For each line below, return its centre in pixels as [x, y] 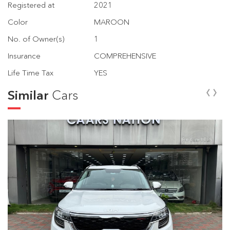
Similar [30, 95]
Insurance [24, 56]
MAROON [112, 22]
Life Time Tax [31, 73]
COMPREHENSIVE [125, 56]
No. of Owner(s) [36, 39]
